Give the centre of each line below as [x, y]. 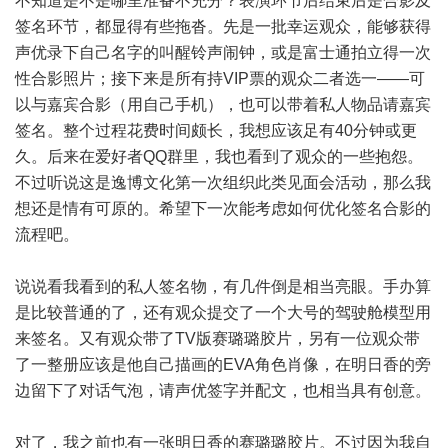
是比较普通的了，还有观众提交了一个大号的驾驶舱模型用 [223, 312]
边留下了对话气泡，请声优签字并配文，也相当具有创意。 [223, 390]
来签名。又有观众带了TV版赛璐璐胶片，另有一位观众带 [217, 338]
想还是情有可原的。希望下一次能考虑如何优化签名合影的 [223, 208]
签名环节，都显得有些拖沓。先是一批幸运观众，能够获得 [223, 26]
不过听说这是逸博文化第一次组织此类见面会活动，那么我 [223, 182]
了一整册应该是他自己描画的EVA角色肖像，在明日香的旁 [223, 364]
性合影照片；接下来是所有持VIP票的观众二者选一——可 [220, 78]
